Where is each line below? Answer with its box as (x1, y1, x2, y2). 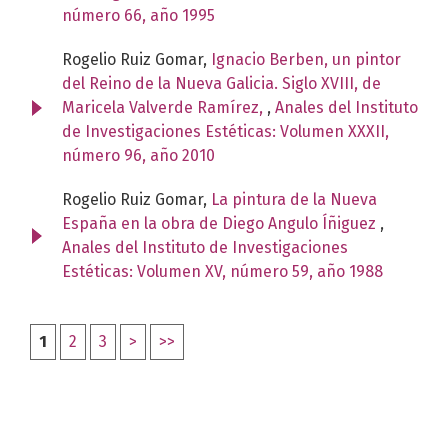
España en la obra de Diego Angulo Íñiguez (62, 213, 380, 233)
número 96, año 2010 (62, 145, 215, 165)
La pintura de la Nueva (211, 189, 377, 209)
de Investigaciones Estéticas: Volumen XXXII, (62, 121, 389, 141)
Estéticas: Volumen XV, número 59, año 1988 (62, 261, 383, 281)
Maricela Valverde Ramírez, (62, 97, 267, 117)
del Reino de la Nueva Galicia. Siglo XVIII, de (62, 73, 381, 93)
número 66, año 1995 (62, 5, 215, 25)
